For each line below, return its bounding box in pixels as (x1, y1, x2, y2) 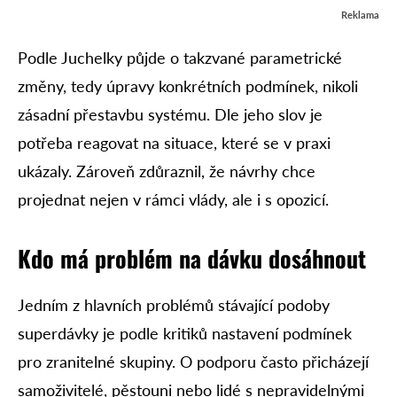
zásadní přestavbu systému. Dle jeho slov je (18, 105, 323, 125)
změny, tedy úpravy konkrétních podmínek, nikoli (18, 76, 358, 97)
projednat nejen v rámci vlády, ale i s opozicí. (18, 190, 329, 210)
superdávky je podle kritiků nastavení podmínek (18, 323, 352, 344)
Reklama (341, 9, 379, 21)
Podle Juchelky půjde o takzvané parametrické (18, 48, 342, 68)
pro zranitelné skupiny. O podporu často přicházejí (18, 352, 369, 372)
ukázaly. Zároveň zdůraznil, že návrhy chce (18, 161, 315, 182)
